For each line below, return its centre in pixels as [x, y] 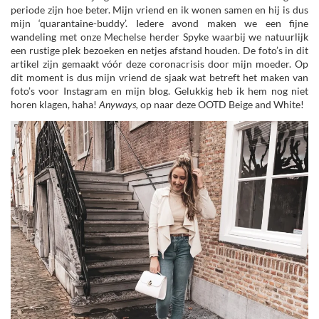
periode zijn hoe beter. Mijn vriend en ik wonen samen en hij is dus [159, 9]
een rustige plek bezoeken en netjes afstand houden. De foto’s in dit [159, 50]
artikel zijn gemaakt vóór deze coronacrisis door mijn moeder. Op [159, 63]
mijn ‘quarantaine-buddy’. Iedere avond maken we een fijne [159, 23]
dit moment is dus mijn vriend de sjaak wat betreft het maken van [159, 77]
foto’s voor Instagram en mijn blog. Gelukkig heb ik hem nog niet [159, 90]
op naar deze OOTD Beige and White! [222, 104]
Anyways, [120, 104]
